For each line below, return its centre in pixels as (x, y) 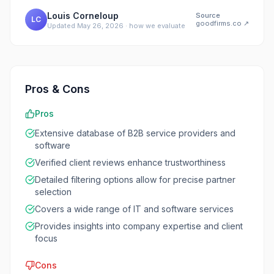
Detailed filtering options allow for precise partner (135, 180)
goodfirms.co (219, 23)
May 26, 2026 (100, 25)
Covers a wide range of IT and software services (134, 209)
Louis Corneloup (83, 15)
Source (208, 15)
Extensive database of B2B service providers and (135, 133)
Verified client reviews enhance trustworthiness (130, 162)
